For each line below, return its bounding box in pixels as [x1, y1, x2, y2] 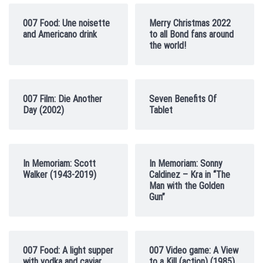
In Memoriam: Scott [23, 158, 96, 169]
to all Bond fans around [149, 29, 234, 40]
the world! [149, 40, 186, 51]
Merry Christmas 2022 [149, 18, 231, 29]
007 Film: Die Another [23, 93, 102, 104]
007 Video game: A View [149, 245, 238, 256]
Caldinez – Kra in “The [149, 169, 230, 180]
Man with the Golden [149, 180, 224, 191]
